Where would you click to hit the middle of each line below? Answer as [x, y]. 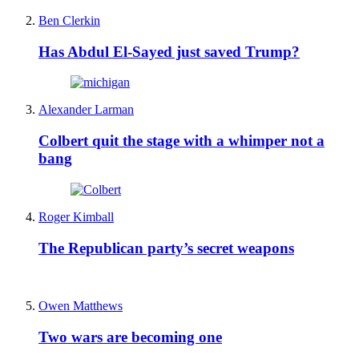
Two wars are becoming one [130, 337]
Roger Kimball [76, 216]
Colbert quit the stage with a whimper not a [182, 141]
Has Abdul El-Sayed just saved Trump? [169, 51]
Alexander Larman [86, 110]
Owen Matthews [81, 306]
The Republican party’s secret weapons [166, 248]
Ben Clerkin [69, 21]
